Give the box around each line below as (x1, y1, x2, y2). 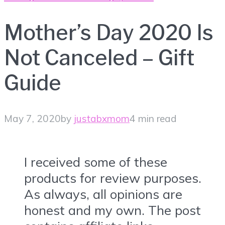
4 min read (130, 113, 177, 125)
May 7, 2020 (4, 113, 61, 125)
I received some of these (24, 153, 167, 170)
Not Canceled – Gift (4, 45, 194, 70)
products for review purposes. (24, 169, 201, 186)
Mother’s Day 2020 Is (4, 20, 213, 45)
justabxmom (74, 113, 130, 125)
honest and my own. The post (24, 201, 201, 218)
